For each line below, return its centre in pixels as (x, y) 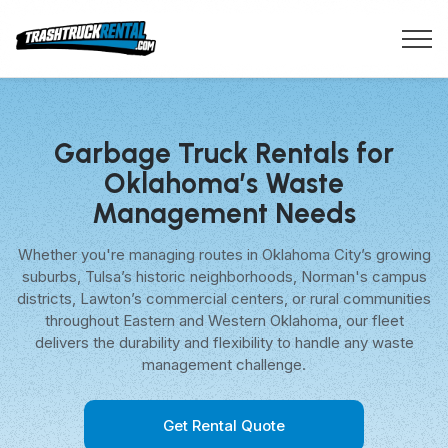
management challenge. (224, 364)
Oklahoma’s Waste (224, 183)
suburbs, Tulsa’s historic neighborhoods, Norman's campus (224, 276)
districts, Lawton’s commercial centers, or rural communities (224, 298)
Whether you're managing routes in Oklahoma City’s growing (224, 254)
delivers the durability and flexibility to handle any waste (224, 342)
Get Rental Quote (224, 425)
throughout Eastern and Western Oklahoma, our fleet (224, 320)
